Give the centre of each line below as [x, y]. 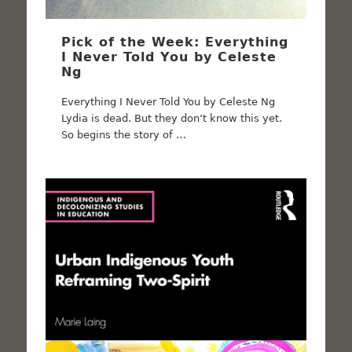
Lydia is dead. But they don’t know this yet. [172, 119]
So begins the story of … [124, 135]
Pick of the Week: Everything [175, 42]
